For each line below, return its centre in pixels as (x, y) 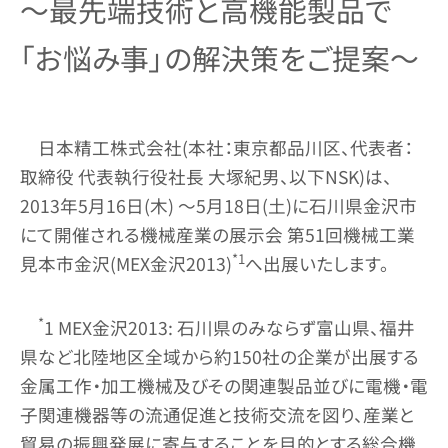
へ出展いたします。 (317, 263)
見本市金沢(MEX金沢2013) (126, 263)
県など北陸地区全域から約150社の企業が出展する (219, 356)
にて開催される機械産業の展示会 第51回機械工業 (217, 234)
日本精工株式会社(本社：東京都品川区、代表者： (225, 147)
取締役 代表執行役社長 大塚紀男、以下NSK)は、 (206, 176)
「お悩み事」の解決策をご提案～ (219, 58)
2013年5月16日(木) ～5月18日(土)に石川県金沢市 (218, 205)
